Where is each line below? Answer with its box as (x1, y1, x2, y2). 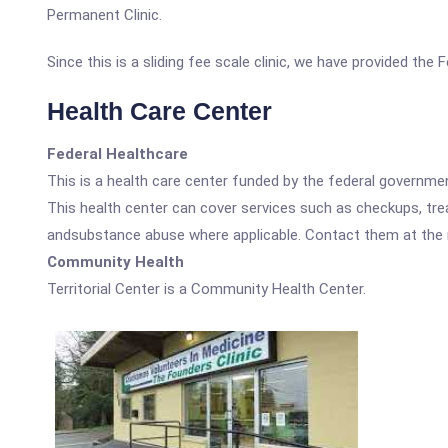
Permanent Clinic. (47, 6, 162, 24)
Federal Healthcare (47, 145, 188, 163)
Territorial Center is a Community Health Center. (47, 280, 366, 298)
